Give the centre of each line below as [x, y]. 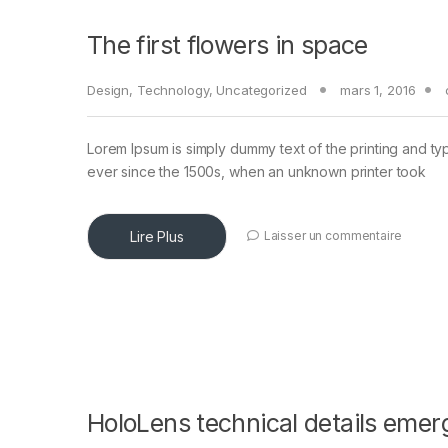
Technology [172, 90]
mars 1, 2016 [378, 90]
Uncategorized [261, 90]
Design [108, 90]
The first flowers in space [227, 45]
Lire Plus [157, 237]
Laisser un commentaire [332, 236]
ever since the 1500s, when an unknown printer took [256, 172]
